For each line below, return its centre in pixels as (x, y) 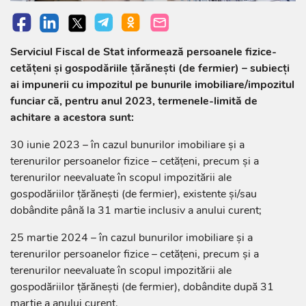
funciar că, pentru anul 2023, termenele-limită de (134, 101)
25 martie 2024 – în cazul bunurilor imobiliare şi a (131, 238)
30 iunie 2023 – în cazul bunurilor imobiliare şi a (127, 145)
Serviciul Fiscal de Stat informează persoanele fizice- (143, 52)
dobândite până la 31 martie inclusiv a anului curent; (136, 211)
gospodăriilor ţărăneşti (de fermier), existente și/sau (134, 194)
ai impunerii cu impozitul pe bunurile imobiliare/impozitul (152, 85)
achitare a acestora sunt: (72, 118)
